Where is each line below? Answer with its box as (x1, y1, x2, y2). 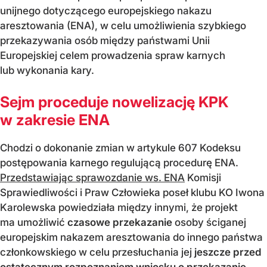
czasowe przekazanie (67, 216, 172, 228)
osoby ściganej (172, 216, 246, 228)
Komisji (185, 171, 221, 184)
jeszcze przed (194, 246, 262, 258)
